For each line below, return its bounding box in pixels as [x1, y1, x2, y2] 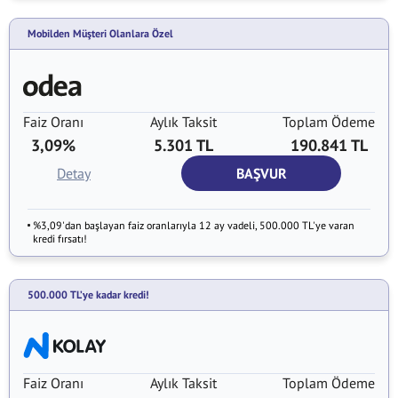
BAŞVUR [235, 164, 287, 182]
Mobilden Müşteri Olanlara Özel [28, 27, 173, 40]
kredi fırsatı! [33, 232, 87, 245]
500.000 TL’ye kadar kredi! [28, 288, 149, 301]
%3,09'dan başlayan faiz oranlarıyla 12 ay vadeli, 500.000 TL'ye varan [33, 219, 354, 232]
